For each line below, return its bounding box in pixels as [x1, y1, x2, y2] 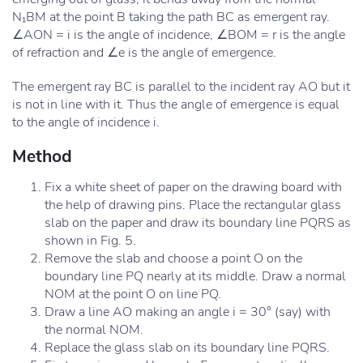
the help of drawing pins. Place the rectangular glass [45, 196, 341, 214]
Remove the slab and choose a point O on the [45, 250, 302, 267]
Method [12, 145, 72, 168]
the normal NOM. [45, 321, 143, 339]
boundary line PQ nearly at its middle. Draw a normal [45, 267, 346, 285]
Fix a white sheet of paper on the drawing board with [45, 178, 342, 196]
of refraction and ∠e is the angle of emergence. [12, 44, 276, 62]
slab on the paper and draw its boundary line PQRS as [45, 214, 351, 232]
